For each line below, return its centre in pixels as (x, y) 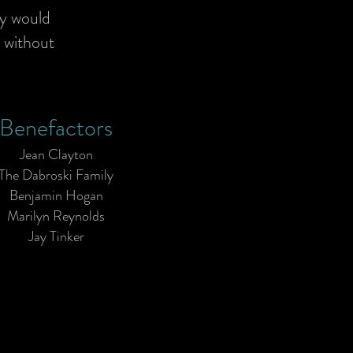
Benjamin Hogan (56, 195)
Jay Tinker (56, 236)
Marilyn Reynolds (56, 216)
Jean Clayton (56, 154)
